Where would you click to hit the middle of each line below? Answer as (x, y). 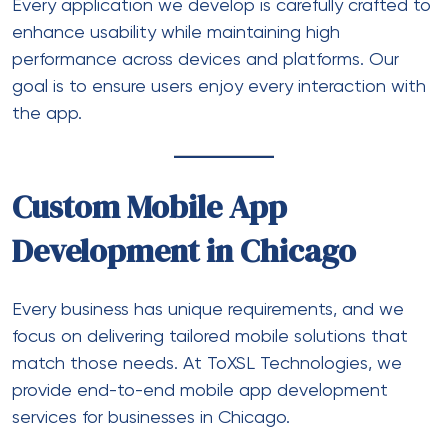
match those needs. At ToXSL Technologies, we (207, 363)
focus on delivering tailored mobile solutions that (210, 336)
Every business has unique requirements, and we (208, 309)
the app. (47, 113)
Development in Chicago (184, 250)
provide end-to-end (96, 390)
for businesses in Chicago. (183, 417)
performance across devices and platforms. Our (205, 59)
